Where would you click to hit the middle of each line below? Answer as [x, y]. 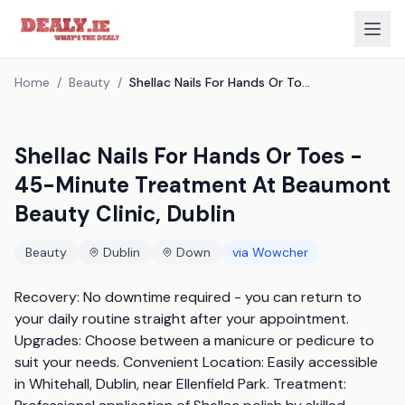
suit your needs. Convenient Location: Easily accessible [196, 362]
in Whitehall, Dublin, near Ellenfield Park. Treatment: [180, 384]
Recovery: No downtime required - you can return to [188, 297]
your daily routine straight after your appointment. [182, 319]
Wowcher [280, 252]
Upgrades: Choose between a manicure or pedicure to [194, 340]
